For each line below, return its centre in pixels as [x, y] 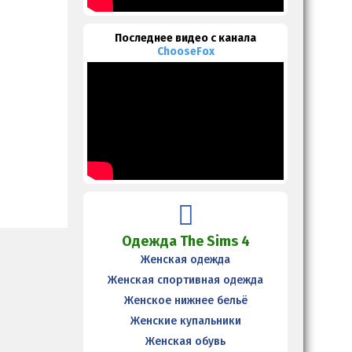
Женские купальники [185, 321]
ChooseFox [185, 51]
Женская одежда [185, 259]
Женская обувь [185, 341]
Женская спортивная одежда [185, 280]
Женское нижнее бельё [185, 300]
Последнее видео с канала [185, 38]
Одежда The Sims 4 [185, 241]
